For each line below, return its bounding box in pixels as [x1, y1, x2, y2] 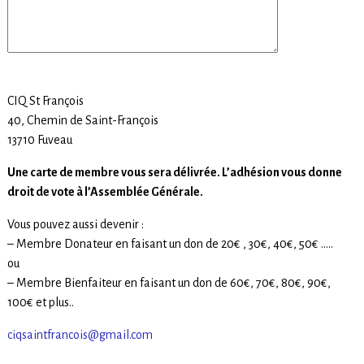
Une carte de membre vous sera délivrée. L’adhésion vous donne [6, 165, 342, 179]
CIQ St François [6, 93, 84, 107]
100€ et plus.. [6, 295, 74, 309]
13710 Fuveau [6, 132, 72, 146]
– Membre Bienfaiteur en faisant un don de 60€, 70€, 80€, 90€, [6, 275, 331, 289]
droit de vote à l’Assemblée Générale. [6, 184, 203, 198]
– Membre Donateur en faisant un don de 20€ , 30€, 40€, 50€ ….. [6, 236, 333, 250]
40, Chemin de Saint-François [6, 113, 158, 127]
